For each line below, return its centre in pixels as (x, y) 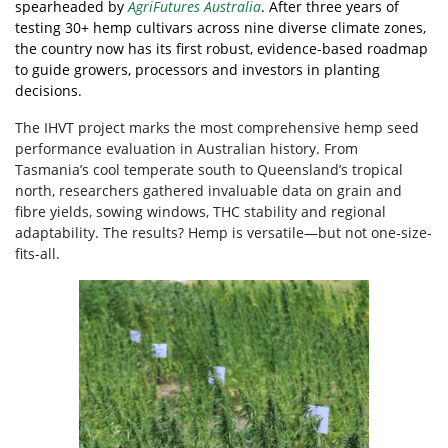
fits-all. (37, 253)
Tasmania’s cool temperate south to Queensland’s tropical (209, 169)
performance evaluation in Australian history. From (186, 148)
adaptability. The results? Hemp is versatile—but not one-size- (223, 232)
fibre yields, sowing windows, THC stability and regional (200, 211)
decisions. (50, 90)
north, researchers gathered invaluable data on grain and (208, 190)
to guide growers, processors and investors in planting (197, 69)
